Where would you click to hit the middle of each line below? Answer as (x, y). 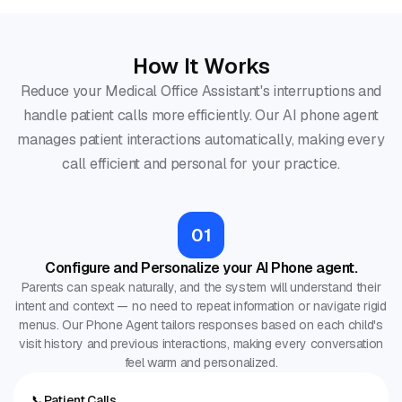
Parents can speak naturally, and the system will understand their (201, 288)
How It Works (201, 66)
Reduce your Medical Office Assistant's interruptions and (201, 92)
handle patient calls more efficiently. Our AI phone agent (201, 116)
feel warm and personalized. (201, 363)
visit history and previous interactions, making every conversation (201, 344)
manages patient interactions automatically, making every (201, 140)
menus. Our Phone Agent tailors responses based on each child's (201, 325)
